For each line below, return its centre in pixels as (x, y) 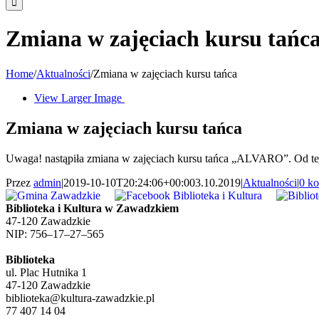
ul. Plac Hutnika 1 (46, 272)
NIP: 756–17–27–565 (55, 234)
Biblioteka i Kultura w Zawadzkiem (92, 208)
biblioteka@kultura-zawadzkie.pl (80, 298)
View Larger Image (78, 98)
